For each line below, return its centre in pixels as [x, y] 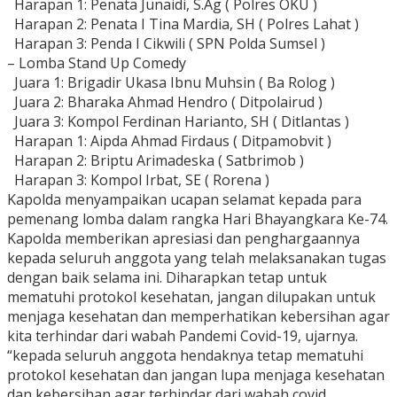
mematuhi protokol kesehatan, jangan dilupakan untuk [191, 297]
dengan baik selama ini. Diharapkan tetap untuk [167, 278]
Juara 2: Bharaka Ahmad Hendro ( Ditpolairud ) [165, 102]
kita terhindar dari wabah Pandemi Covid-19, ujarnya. [183, 336]
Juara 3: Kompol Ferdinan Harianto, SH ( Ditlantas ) [178, 122]
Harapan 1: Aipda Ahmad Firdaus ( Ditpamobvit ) [169, 141]
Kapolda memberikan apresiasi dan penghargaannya [183, 239]
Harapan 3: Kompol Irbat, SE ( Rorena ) [138, 180]
